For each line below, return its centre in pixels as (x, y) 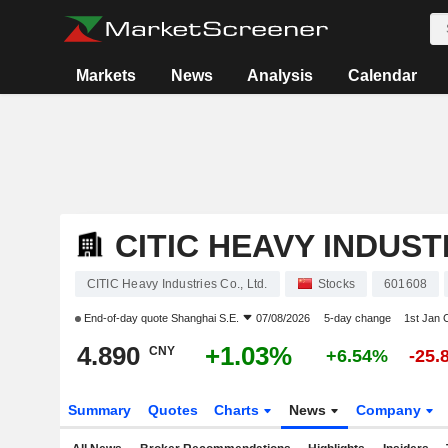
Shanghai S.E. (204, 318)
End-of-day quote (125, 318)
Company (391, 410)
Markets (106, 75)
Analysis (280, 75)
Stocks (336, 284)
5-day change (357, 318)
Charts (239, 410)
